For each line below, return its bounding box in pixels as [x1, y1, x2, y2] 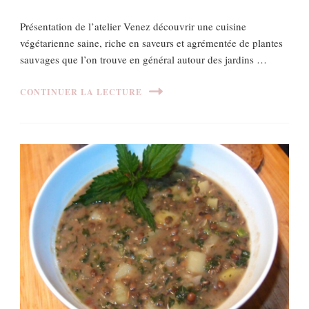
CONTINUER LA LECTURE [20, 86, 142, 98]
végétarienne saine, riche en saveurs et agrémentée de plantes [20, 36, 283, 50]
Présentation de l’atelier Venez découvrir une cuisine [20, 19, 246, 34]
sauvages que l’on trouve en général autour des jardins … [20, 52, 267, 67]
